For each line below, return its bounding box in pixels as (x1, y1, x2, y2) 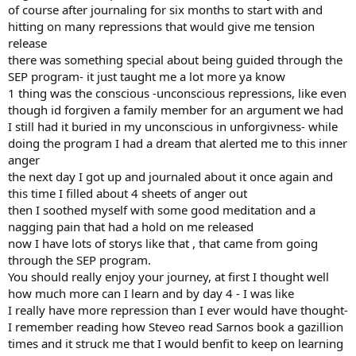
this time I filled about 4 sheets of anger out (8, 184, 247, 201)
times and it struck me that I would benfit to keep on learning (8, 335, 343, 351)
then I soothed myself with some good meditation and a (8, 201, 315, 218)
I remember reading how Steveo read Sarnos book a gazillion (8, 318, 343, 335)
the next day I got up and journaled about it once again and (8, 168, 333, 184)
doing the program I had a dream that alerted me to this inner (8, 134, 347, 151)
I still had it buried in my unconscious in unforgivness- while (8, 118, 338, 134)
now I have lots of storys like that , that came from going (8, 234, 318, 251)
